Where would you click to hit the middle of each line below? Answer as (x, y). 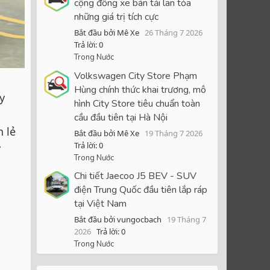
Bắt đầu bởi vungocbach (118, 220)
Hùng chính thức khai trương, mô (140, 89)
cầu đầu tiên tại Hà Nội (121, 117)
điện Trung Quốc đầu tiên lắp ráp (141, 190)
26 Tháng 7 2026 (174, 32)
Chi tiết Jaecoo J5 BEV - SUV (135, 176)
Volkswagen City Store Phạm (136, 76)
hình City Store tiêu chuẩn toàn (137, 103)
